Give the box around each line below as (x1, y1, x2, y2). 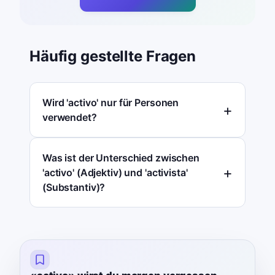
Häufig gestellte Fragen (29, 47, 196, 66)
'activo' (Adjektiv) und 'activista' (42, 166, 188, 179)
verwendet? (42, 111, 97, 124)
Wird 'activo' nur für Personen (42, 96, 179, 109)
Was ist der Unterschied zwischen (42, 152, 199, 165)
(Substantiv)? (42, 181, 106, 194)
